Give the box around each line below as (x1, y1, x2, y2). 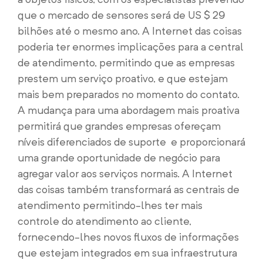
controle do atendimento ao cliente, (18, 215, 191, 227)
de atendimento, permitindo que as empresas (18, 56, 235, 69)
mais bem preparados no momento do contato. (18, 88, 240, 100)
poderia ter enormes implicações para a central (18, 41, 244, 53)
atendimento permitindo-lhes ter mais (18, 199, 203, 211)
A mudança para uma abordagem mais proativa (18, 104, 240, 116)
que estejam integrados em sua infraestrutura (18, 247, 237, 259)
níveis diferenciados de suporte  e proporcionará (18, 136, 245, 148)
